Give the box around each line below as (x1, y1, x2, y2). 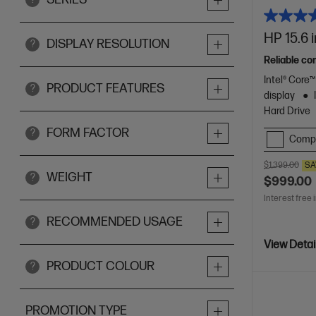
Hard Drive (264, 104, 311, 117)
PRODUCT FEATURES (47, 81, 164, 96)
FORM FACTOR (47, 126, 129, 140)
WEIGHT (47, 170, 92, 185)
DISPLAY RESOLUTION (47, 37, 169, 51)
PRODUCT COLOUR (47, 259, 154, 274)
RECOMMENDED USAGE (47, 214, 183, 229)
